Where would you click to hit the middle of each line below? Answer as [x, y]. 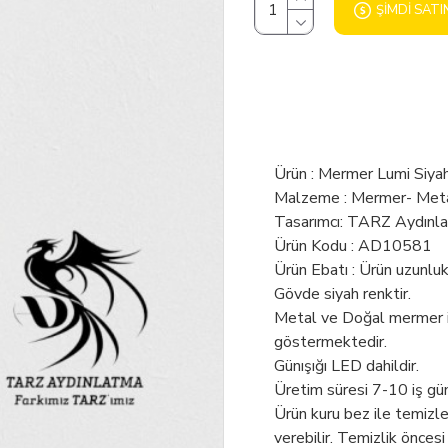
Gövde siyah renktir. [342, 294]
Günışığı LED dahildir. [346, 366]
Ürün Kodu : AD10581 [353, 246]
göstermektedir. [330, 342]
